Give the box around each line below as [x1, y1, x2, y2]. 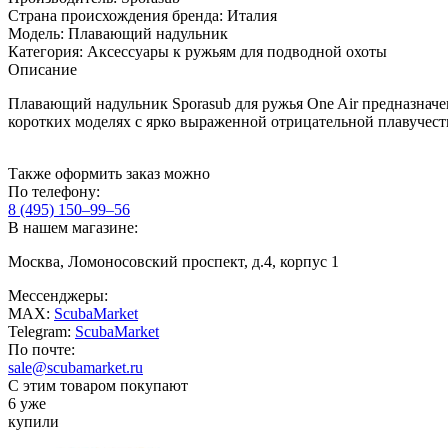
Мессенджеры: [8, 286, 108, 304]
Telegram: [8, 322, 75, 340]
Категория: [8, 42, 87, 60]
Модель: [8, 24, 68, 42]
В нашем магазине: [8, 218, 138, 236]
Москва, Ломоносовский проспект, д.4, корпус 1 [8, 252, 339, 270]
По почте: [8, 340, 75, 358]
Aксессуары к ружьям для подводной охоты [87, 42, 387, 60]
